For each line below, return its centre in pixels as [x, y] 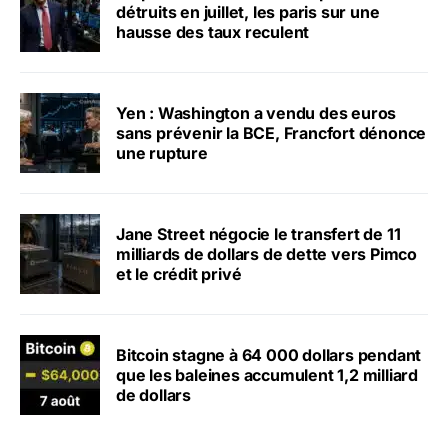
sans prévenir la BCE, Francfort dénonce [271, 133]
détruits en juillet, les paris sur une [248, 12]
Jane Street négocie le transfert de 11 [258, 234]
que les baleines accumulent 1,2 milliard [267, 375]
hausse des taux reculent [213, 32]
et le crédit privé [179, 274]
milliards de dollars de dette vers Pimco [266, 254]
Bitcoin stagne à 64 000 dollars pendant [269, 355]
